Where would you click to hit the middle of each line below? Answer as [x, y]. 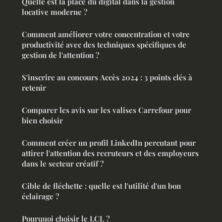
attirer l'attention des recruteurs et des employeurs [110, 153]
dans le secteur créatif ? [63, 164]
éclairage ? [40, 196]
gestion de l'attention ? [60, 55]
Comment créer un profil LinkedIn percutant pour [109, 143]
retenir [34, 88]
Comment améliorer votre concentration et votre [106, 34]
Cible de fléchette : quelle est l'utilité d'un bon [101, 186]
